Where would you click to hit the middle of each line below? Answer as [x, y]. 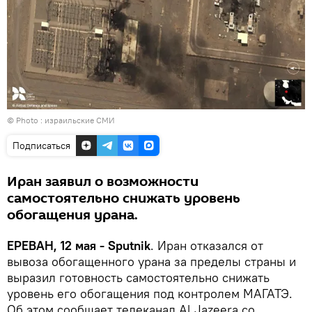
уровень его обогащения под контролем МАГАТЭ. [150, 293]
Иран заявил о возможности [103, 181]
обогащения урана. [72, 215]
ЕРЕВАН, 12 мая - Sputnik [79, 245]
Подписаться [41, 145]
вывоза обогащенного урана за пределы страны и [151, 261]
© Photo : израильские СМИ [61, 120]
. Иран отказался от [207, 245]
